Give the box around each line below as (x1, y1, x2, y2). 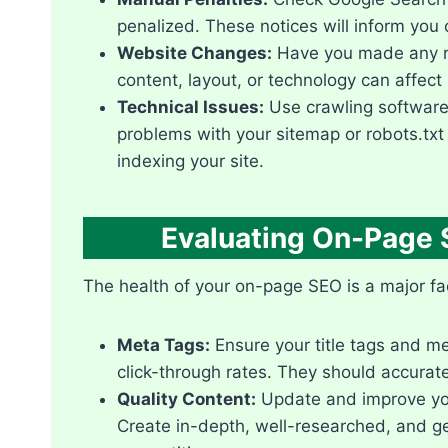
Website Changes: (117, 42, 272, 63)
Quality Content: (117, 388, 256, 409)
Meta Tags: (117, 334, 210, 355)
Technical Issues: (117, 96, 264, 117)
